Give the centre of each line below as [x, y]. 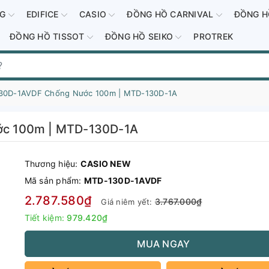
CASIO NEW [106, 164]
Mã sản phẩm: [54, 181]
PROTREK [213, 37]
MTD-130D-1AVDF [123, 181]
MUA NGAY [164, 244]
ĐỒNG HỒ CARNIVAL [171, 14]
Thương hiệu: [52, 164]
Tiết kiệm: [46, 218]
